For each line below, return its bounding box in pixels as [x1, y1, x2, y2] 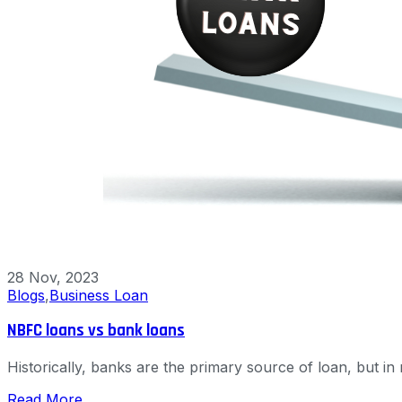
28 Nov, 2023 [7, 267, 99, 286]
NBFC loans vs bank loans [7, 320, 185, 342]
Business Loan [49, 285, 148, 304]
